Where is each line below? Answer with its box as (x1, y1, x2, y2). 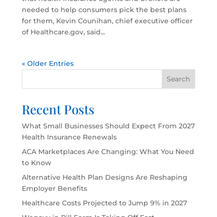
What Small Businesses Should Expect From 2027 (21, 122, 195, 131)
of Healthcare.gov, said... (21, 28, 105, 37)
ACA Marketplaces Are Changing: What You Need (21, 147, 194, 156)
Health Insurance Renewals (21, 133, 117, 142)
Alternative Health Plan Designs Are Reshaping (21, 173, 187, 182)
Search (167, 75, 190, 84)
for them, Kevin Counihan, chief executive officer (21, 16, 193, 26)
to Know (21, 158, 51, 168)
